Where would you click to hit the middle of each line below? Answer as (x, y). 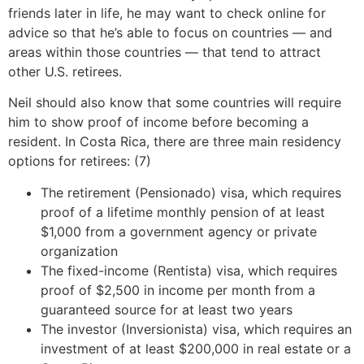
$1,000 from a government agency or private (179, 231)
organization (79, 251)
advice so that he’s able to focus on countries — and (170, 32)
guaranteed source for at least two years (167, 309)
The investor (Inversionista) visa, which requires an (196, 329)
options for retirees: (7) (80, 161)
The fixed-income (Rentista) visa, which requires (189, 270)
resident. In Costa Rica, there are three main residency (175, 142)
